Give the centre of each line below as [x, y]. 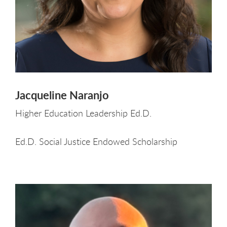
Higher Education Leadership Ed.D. [83, 113]
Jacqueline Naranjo [62, 95]
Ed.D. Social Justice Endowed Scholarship [96, 141]
